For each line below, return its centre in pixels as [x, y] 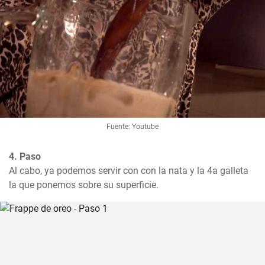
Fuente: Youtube [132, 127]
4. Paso [25, 157]
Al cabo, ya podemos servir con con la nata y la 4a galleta [129, 171]
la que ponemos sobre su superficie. [84, 185]
